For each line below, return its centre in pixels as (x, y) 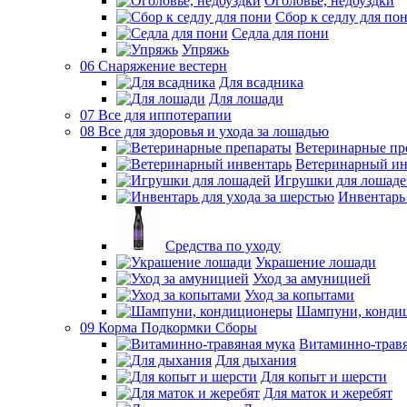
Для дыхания (256, 360)
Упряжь (205, 50)
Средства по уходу (223, 246)
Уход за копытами (299, 295)
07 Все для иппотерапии (156, 115)
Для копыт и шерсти (324, 377)
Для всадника (261, 82)
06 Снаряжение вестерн (154, 66)
